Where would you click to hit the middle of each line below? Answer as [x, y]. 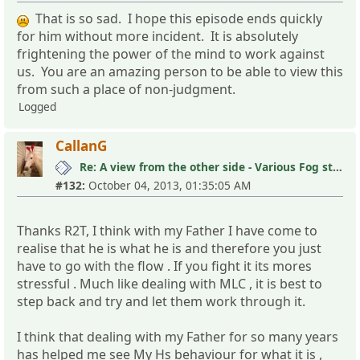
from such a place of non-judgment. [126, 89]
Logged [37, 106]
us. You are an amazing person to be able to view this [180, 71]
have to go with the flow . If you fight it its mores [164, 266]
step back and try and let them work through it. [161, 301]
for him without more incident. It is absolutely [157, 36]
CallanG [81, 145]
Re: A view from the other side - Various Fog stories [337, 166]
